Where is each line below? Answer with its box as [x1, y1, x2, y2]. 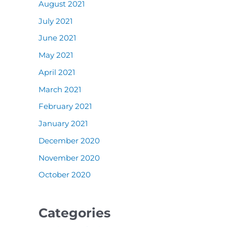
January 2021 [39, 119, 88, 128]
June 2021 [39, 33, 76, 43]
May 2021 [39, 50, 73, 60]
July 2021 [39, 16, 72, 26]
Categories [39, 205, 110, 221]
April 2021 [39, 67, 75, 77]
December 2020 [39, 135, 100, 145]
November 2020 [39, 153, 100, 163]
